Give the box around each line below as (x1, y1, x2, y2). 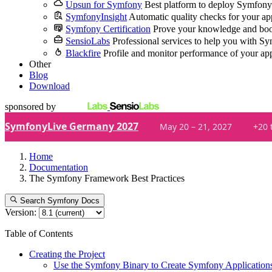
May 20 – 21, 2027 (160, 120, 232, 132)
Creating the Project (29, 249, 105, 260)
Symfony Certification (66, 24, 151, 34)
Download (29, 81, 70, 91)
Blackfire (66, 48, 101, 58)
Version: (5, 207, 36, 218)
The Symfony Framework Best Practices (29, 173, 185, 183)
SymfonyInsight (66, 12, 127, 22)
